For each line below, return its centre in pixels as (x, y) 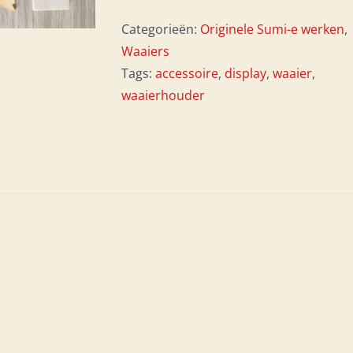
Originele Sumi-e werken (272, 29)
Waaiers (145, 51)
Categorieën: (161, 29)
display (245, 73)
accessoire (187, 73)
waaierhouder (163, 95)
